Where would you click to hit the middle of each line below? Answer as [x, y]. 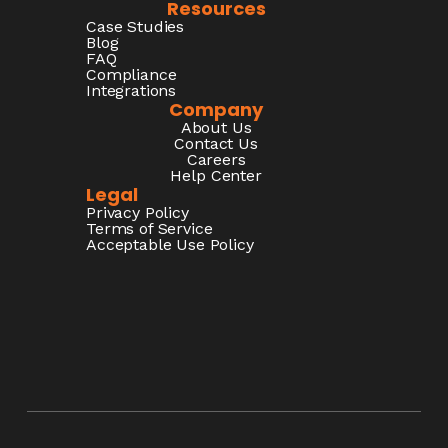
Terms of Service [149, 229]
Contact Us [216, 144]
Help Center [216, 176]
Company [216, 110]
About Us [216, 128]
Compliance [131, 75]
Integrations [131, 91]
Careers [216, 160]
